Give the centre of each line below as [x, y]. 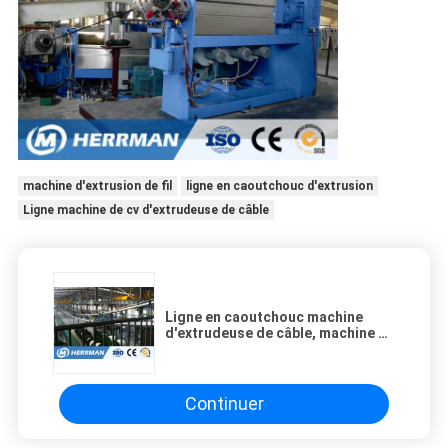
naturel [189, 364]
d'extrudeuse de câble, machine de [280, 332]
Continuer [224, 404]
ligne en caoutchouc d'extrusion [279, 185]
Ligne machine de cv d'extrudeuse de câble [145, 209]
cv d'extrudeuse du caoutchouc [269, 348]
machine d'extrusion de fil [97, 185]
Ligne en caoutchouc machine [264, 316]
